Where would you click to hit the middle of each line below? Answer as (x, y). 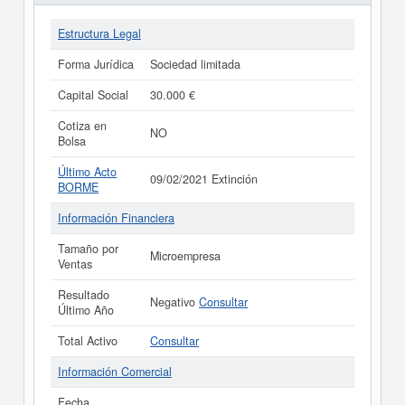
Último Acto (87, 172)
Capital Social (93, 95)
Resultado (84, 295)
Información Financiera (116, 218)
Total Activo (88, 341)
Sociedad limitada (195, 64)
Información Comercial (115, 372)
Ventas (75, 264)
